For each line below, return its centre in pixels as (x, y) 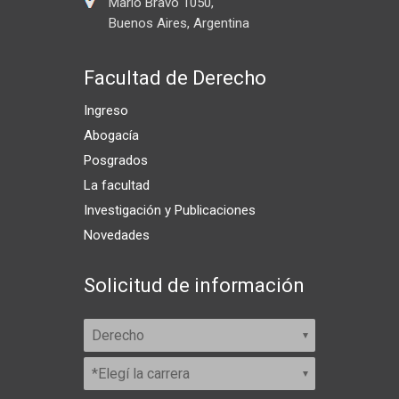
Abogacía (111, 136)
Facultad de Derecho (175, 78)
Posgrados (116, 161)
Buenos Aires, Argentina (179, 24)
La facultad (117, 186)
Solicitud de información (194, 286)
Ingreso (106, 111)
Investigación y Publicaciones (170, 211)
